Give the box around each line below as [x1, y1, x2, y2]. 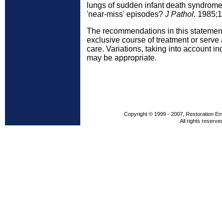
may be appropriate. [87, 54, 157, 62]
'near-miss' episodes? [87, 10, 165, 18]
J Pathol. [165, 10, 196, 18]
